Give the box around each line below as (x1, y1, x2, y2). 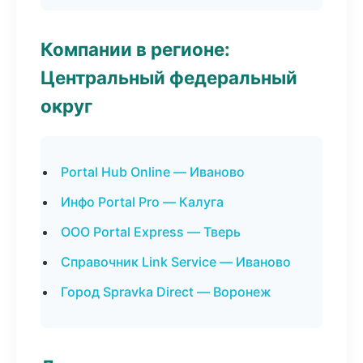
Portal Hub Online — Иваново (61, 164, 245, 180)
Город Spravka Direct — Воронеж (61, 284, 271, 300)
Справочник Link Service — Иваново (61, 254, 291, 270)
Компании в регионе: (41, 38, 230, 60)
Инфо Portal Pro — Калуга (61, 194, 224, 210)
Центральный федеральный (41, 66, 297, 88)
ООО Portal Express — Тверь (61, 224, 241, 240)
